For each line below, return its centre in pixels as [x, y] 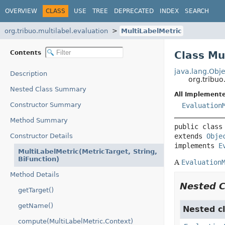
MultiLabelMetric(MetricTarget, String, [88, 151]
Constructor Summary [46, 105]
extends [190, 136]
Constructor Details [41, 136]
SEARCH [197, 11]
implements [196, 146]
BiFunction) [39, 159]
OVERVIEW [21, 11]
